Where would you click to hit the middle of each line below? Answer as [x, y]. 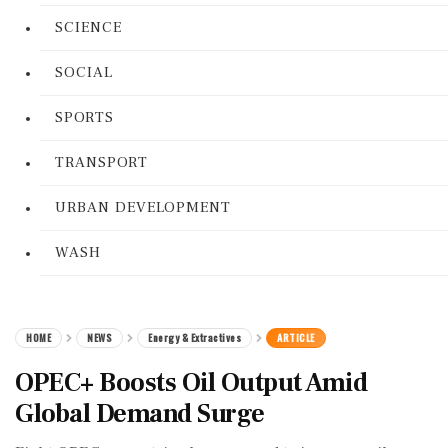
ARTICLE [296, 337]
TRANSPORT [101, 162]
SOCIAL [84, 72]
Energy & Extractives [194, 337]
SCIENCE [88, 27]
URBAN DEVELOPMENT [143, 207]
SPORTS [84, 117]
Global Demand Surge [140, 414]
